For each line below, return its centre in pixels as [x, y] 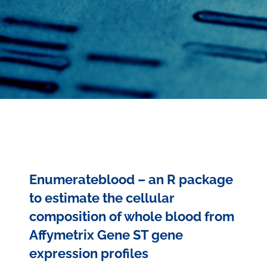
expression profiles [89, 253]
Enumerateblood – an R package [131, 179]
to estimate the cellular [102, 198]
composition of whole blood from [132, 216]
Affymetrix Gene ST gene [106, 235]
